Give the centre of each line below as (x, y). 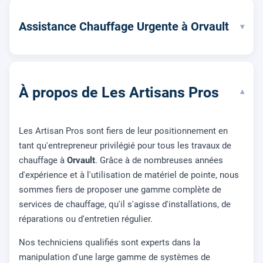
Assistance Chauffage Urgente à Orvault (124, 27)
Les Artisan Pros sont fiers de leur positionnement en (123, 131)
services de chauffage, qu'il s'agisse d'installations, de (125, 204)
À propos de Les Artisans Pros (119, 93)
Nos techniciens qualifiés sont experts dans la (109, 242)
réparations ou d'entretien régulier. (86, 219)
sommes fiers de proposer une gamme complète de (120, 189)
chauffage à (43, 160)
